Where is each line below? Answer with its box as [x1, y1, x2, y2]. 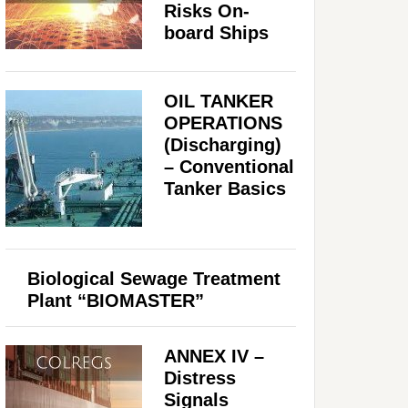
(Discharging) [164, 134, 281, 155]
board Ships [164, 22, 269, 43]
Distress [164, 367, 236, 388]
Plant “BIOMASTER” [27, 290, 204, 311]
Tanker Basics [164, 178, 286, 199]
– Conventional [164, 156, 294, 177]
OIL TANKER [164, 90, 273, 111]
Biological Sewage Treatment [27, 268, 280, 289]
